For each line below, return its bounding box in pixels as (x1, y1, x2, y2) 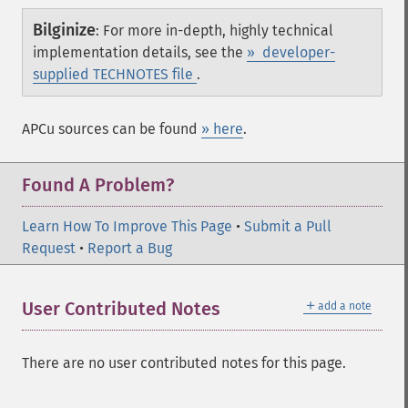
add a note (318, 300, 372, 312)
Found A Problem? (22, 174, 174, 196)
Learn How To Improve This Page (22, 218, 232, 235)
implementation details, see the (33, 44, 247, 61)
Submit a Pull (244, 218, 331, 235)
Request (22, 240, 76, 257)
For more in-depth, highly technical (103, 22, 333, 39)
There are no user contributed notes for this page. (22, 354, 346, 372)
